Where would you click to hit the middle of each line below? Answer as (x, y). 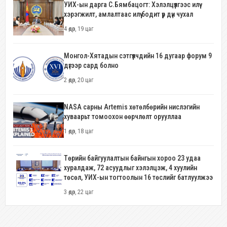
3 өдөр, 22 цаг (79, 192)
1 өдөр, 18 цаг (79, 131)
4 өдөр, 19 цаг (79, 29)
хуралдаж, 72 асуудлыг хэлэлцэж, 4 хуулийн (130, 168)
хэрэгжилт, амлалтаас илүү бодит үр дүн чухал (128, 14)
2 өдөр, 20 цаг (79, 80)
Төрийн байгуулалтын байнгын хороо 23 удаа (132, 158)
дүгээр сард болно (91, 66)
